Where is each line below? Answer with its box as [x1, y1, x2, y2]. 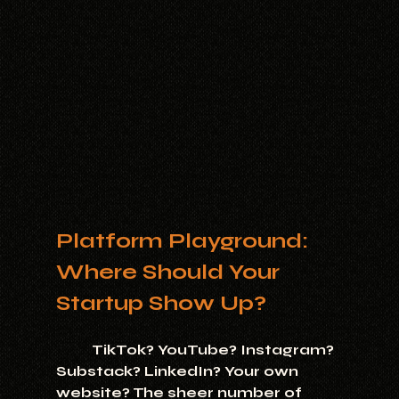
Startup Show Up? [55, 289, 266, 316]
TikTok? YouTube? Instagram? [55, 341, 92, 359]
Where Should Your [55, 258, 285, 285]
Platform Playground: [55, 227, 313, 254]
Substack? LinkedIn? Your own [55, 362, 302, 380]
